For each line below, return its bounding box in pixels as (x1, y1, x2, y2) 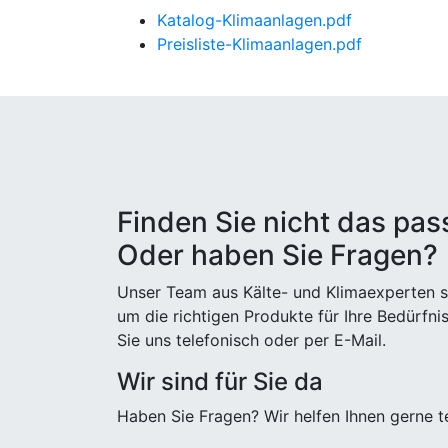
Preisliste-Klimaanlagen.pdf (157, 34, 362, 54)
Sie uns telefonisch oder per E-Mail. (117, 330, 386, 350)
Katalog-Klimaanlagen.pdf (157, 10, 352, 30)
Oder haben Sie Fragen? (117, 238, 438, 272)
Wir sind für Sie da (117, 367, 323, 396)
